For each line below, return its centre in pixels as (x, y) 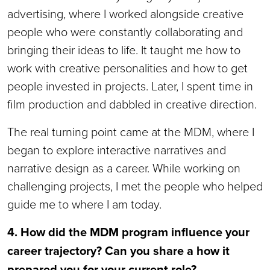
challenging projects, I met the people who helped (135, 186)
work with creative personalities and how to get (127, 67)
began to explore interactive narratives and (117, 149)
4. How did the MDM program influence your (128, 232)
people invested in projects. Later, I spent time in (130, 86)
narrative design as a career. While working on (124, 168)
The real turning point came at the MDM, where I (131, 131)
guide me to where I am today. (84, 204)
